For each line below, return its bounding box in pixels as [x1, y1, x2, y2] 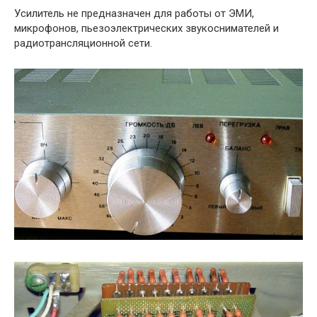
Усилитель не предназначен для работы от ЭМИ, [14, 7, 254, 21]
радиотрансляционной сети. [14, 37, 152, 50]
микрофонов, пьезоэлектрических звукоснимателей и [14, 22, 279, 35]
